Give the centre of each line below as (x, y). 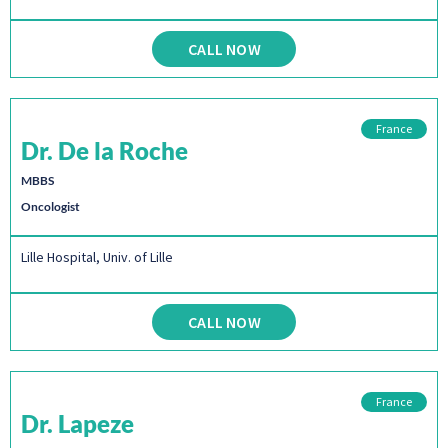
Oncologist (50, 207)
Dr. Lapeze (77, 424)
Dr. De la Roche (104, 151)
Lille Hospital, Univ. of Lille (97, 257)
